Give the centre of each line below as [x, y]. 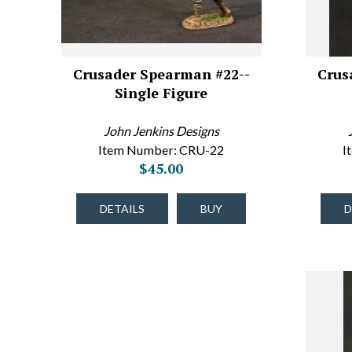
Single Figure [161, 93]
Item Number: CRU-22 [161, 150]
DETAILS [123, 209]
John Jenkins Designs [161, 131]
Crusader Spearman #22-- [161, 74]
